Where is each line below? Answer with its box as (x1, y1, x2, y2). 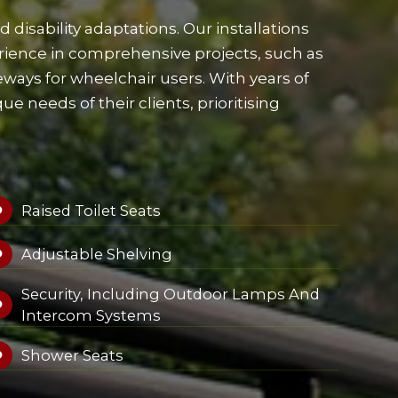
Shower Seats (20, 346, 123, 364)
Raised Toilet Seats (20, 202, 161, 219)
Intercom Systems (20, 306, 161, 324)
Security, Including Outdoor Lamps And (20, 285, 320, 303)
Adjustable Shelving (20, 245, 172, 263)
